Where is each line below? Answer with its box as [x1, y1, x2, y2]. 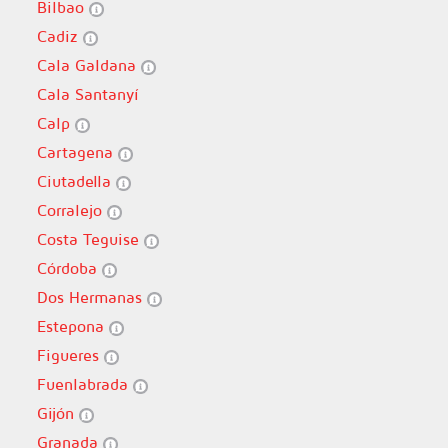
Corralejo [36, 201, 107, 219]
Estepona [36, 317, 109, 335]
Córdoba [36, 259, 102, 277]
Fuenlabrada [36, 375, 133, 393]
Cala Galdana [36, 56, 141, 74]
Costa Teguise [36, 230, 144, 248]
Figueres [36, 346, 104, 364]
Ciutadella [36, 172, 116, 190]
